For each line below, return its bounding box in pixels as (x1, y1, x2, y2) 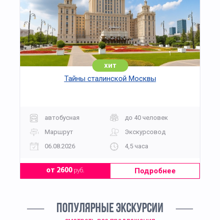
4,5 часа (125, 142, 148, 150)
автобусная (45, 113, 80, 121)
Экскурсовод (125, 128, 165, 136)
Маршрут (45, 128, 73, 136)
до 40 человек (125, 113, 168, 121)
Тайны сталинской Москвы (64, 74, 156, 83)
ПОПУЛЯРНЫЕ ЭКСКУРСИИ (56, 202, 164, 216)
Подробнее (134, 166, 176, 176)
